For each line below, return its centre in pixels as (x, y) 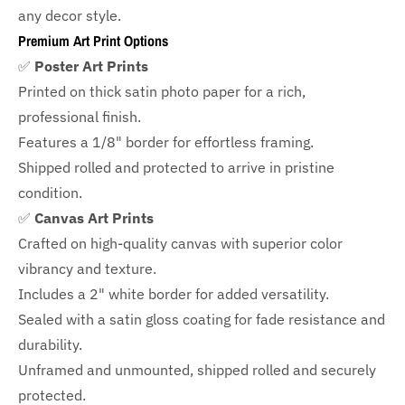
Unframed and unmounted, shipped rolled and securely (197, 370)
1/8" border (131, 142)
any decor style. (70, 16)
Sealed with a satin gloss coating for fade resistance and (202, 320)
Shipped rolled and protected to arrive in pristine (176, 168)
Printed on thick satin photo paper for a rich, (162, 92)
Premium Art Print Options (93, 41)
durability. (50, 345)
